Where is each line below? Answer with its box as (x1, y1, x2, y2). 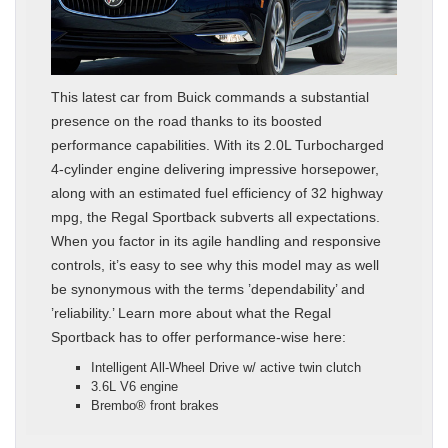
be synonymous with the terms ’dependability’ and (51, 280, 365, 297)
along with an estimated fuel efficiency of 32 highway (51, 184, 383, 201)
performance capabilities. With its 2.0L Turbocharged (51, 136, 384, 153)
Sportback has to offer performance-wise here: (51, 328, 346, 345)
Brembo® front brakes (91, 397, 219, 413)
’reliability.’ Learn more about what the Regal (51, 304, 331, 321)
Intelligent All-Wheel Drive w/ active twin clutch (91, 359, 361, 375)
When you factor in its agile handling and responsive (51, 232, 381, 249)
